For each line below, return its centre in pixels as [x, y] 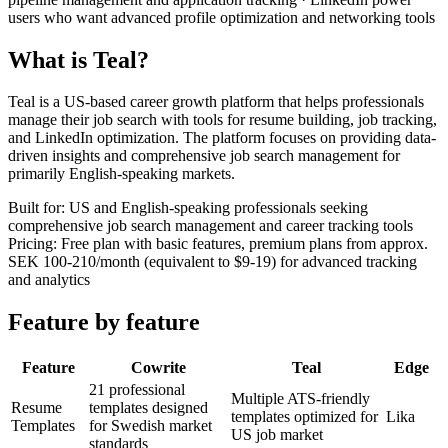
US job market [277, 435]
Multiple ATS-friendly [300, 399]
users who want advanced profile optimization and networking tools [221, 17]
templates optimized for [304, 417]
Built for [34, 208]
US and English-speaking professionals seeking [218, 208]
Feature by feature [104, 322]
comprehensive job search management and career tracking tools [210, 226]
